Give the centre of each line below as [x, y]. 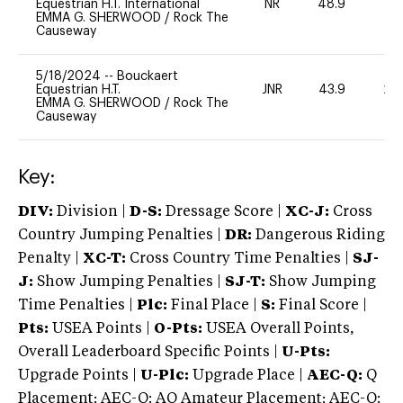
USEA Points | [101, 329]
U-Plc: [165, 376]
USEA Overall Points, [278, 329]
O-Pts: [178, 329]
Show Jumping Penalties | [129, 282]
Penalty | [50, 259]
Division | [91, 212]
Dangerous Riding [318, 235]
